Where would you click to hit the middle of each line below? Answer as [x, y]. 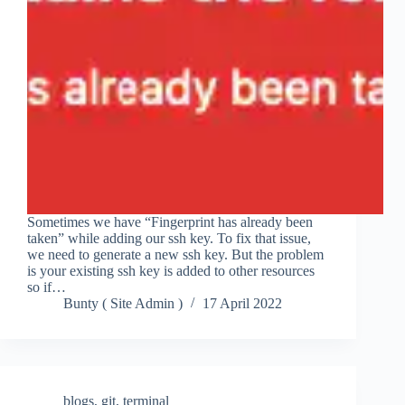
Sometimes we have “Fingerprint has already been [170, 222]
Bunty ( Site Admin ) [123, 304]
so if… [47, 287]
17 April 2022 [242, 304]
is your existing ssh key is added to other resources [171, 271]
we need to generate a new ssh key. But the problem [175, 255]
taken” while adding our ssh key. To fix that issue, [169, 239]
